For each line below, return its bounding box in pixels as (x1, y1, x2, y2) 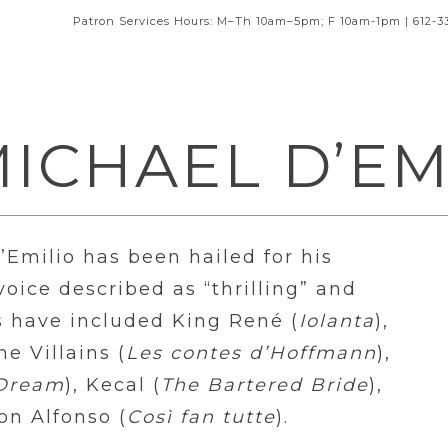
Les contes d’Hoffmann (126, 342, 377, 364)
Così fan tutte (127, 406, 276, 428)
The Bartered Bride (161, 374, 369, 396)
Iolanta (299, 310, 375, 332)
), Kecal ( (65, 374, 161, 396)
